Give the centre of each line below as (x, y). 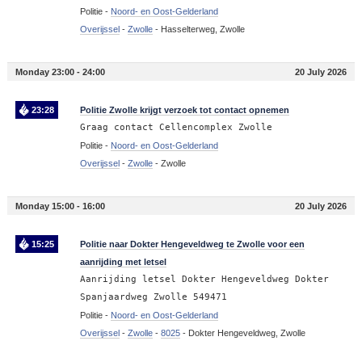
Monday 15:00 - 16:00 (60, 206)
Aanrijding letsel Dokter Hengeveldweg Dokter (204, 280)
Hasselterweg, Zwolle (202, 29)
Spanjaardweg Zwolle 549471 (153, 297)
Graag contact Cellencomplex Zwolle (176, 128)
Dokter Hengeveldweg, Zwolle (246, 333)
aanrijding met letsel (123, 262)
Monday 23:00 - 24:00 (60, 72)
